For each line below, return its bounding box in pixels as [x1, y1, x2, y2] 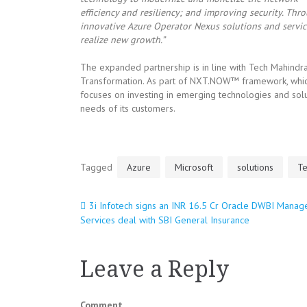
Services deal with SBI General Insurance [80, 214, 249, 226]
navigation [80, 236, 228, 269]
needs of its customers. [80, 102, 175, 114]
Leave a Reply [80, 256, 229, 282]
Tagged [80, 161, 115, 173]
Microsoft [175, 161, 213, 173]
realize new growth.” [80, 34, 165, 46]
